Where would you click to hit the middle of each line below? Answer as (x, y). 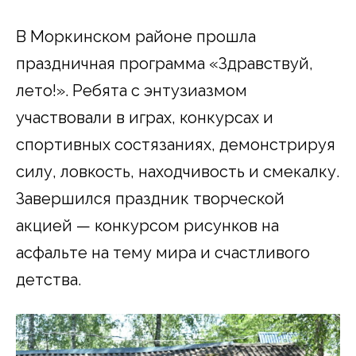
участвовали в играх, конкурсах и (145, 117)
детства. (48, 279)
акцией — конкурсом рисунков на (147, 225)
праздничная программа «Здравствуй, (164, 63)
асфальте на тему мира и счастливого (163, 252)
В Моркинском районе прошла (136, 36)
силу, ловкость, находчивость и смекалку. (178, 171)
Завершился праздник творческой (150, 198)
